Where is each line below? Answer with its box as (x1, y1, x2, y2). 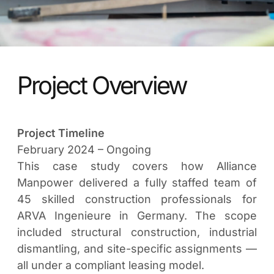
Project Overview (17, 70, 187, 100)
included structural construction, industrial (17, 226, 257, 239)
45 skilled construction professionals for (17, 193, 257, 206)
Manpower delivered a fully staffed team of (17, 176, 257, 189)
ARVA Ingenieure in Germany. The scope (17, 209, 257, 222)
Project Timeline (17, 127, 105, 139)
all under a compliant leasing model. (17, 259, 204, 272)
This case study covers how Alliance (17, 160, 257, 172)
